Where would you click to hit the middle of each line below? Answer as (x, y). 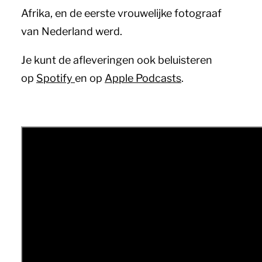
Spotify (56, 78)
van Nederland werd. (72, 31)
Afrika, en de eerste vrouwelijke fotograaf (121, 13)
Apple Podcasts (143, 78)
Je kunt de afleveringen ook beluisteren (117, 60)
